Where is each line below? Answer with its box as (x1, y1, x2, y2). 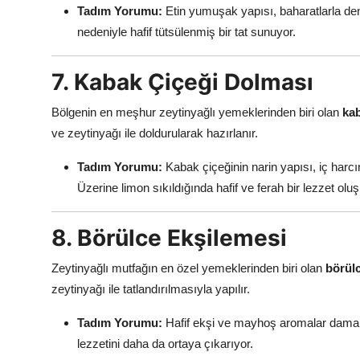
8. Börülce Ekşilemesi (51, 224, 287, 252)
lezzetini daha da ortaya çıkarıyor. (77, 337, 253, 351)
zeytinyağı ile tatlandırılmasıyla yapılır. (51, 282, 250, 297)
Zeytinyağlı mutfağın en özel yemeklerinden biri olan (51, 261, 325, 276)
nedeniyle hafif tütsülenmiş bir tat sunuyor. (77, 25, 296, 39)
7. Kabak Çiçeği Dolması (51, 68, 313, 96)
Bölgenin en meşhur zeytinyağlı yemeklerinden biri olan (51, 105, 342, 120)
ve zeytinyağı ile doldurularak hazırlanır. (51, 126, 258, 141)
